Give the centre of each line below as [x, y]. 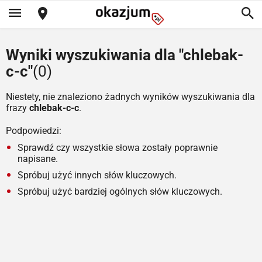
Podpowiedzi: [34, 131]
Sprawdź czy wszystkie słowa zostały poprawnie [118, 148]
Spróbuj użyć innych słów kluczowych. [97, 175]
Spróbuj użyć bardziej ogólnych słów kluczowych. [120, 192]
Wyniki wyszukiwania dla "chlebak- [125, 55]
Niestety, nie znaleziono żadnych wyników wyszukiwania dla [130, 97]
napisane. [38, 159]
